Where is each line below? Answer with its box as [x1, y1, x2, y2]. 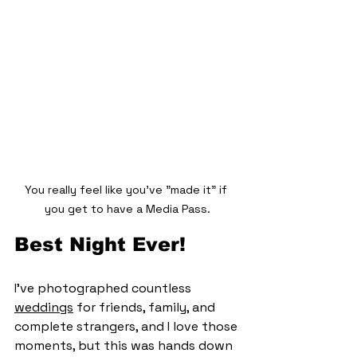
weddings [14, 298, 73, 316]
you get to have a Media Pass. [45, 201, 210, 216]
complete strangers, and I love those [14, 317, 241, 335]
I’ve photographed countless [14, 279, 194, 296]
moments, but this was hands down [14, 336, 236, 354]
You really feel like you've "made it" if [25, 182, 230, 197]
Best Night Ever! [14, 233, 186, 255]
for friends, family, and [73, 298, 218, 316]
